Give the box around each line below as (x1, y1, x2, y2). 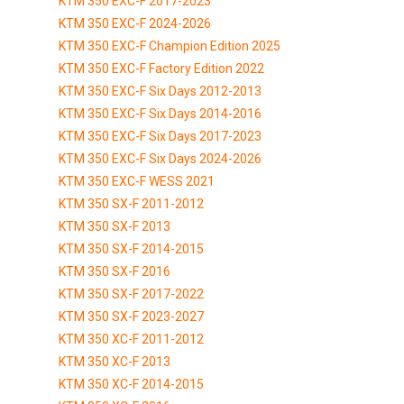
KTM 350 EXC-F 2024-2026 (59, 15, 211, 31)
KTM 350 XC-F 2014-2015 (59, 376, 204, 391)
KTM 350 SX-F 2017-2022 (59, 286, 204, 301)
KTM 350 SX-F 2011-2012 (59, 196, 204, 211)
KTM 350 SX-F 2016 (59, 263, 170, 279)
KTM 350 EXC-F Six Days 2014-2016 (59, 106, 262, 121)
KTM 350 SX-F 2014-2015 (59, 241, 204, 256)
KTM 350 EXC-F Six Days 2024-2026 (59, 151, 262, 166)
